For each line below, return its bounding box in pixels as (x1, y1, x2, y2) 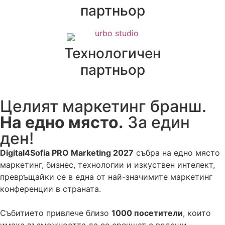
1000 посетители (111, 207, 183, 218)
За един (124, 112, 190, 132)
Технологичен (64, 44, 161, 62)
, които (183, 207, 211, 218)
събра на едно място (134, 147, 220, 158)
